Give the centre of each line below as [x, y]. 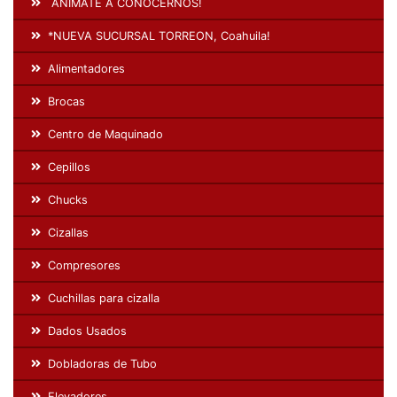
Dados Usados [87, 331]
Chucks [68, 200]
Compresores [84, 266]
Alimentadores [86, 69]
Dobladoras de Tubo [102, 364]
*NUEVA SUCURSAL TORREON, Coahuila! [159, 36]
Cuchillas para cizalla [104, 299]
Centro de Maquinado [105, 135]
